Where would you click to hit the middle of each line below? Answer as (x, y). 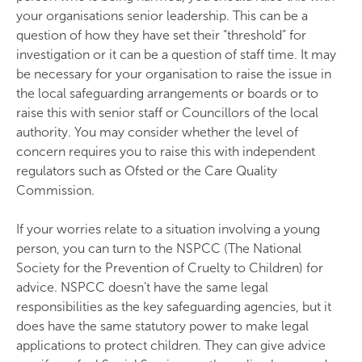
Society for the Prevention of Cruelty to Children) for (170, 268)
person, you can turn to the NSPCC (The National (159, 248)
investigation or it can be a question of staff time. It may (176, 55)
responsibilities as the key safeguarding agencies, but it (174, 307)
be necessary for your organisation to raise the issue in (174, 74)
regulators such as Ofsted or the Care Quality (147, 171)
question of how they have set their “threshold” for (161, 35)
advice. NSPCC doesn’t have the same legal (142, 287)
